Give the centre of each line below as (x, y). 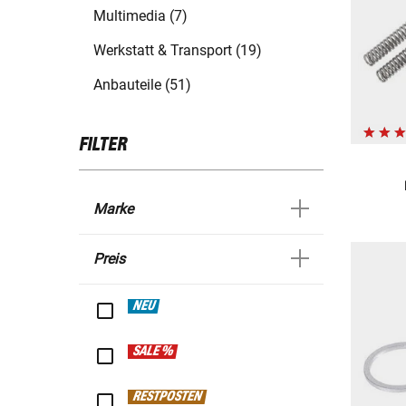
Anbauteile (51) (142, 85)
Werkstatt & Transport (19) (178, 51)
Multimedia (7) (140, 16)
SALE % (153, 352)
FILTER (103, 145)
